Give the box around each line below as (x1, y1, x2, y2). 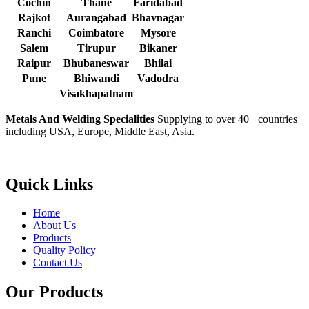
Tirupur (77, 41, 116, 54)
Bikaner (139, 41, 177, 54)
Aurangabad (66, 11, 126, 23)
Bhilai (144, 57, 172, 69)
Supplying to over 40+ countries (157, 112, 297, 125)
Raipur (17, 57, 51, 69)
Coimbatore (68, 26, 124, 39)
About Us (33, 219, 76, 232)
